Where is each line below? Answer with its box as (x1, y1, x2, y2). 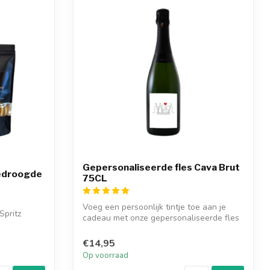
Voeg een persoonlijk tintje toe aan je (83, 201, 226, 213)
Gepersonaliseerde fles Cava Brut (83, 161, 240, 173)
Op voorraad (83, 250, 128, 262)
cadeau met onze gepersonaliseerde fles (83, 212, 239, 224)
